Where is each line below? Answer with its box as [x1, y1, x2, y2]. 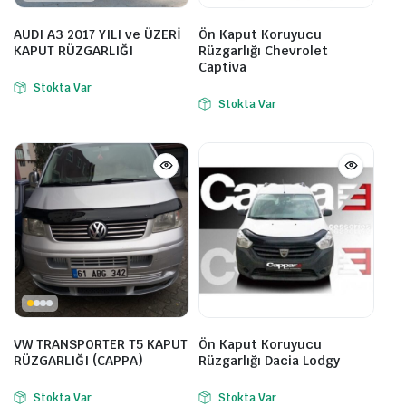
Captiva [198, 58, 246, 75]
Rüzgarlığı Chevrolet [198, 42, 328, 59]
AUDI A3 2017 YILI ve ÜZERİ [14, 25, 181, 43]
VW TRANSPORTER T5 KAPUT [14, 335, 188, 353]
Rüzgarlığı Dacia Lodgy [198, 352, 340, 369]
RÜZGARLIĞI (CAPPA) [14, 352, 143, 369]
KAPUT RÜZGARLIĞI [14, 42, 133, 59]
